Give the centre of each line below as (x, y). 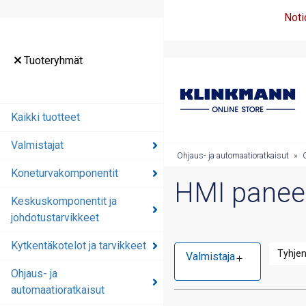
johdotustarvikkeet (55, 218)
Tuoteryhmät (52, 60)
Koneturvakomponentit (65, 173)
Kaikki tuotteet (45, 117)
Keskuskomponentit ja (64, 201)
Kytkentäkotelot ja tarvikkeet (79, 246)
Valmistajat (37, 145)
